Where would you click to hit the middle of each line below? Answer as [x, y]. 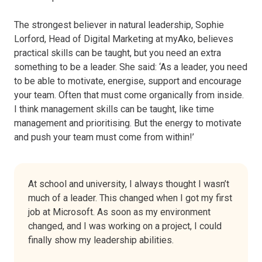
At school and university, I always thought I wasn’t [129, 184]
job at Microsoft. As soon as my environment [119, 212]
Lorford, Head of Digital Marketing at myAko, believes [124, 39]
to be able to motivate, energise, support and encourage [128, 81]
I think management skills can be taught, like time [114, 109]
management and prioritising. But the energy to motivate [128, 123]
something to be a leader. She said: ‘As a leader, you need [131, 67]
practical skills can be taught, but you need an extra [118, 53]
